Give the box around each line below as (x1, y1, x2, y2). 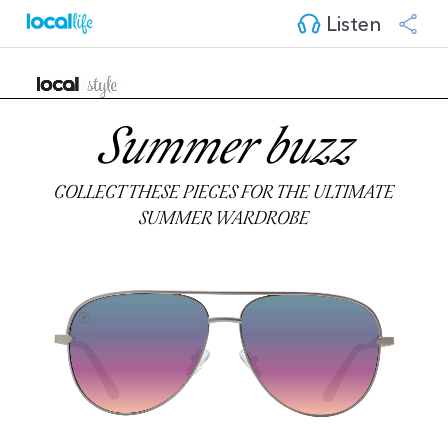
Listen (320, 7, 382, 36)
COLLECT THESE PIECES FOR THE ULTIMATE (53, 183, 394, 204)
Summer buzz (96, 123, 351, 180)
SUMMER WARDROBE (138, 209, 309, 230)
